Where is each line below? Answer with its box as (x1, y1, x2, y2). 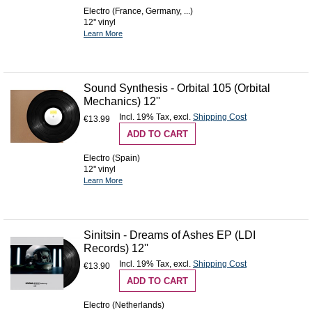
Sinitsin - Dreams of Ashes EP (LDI (84, 228, 256, 241)
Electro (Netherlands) (84, 299, 164, 310)
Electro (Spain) (84, 153, 140, 163)
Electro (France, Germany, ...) (84, 6, 193, 16)
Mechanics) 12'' (84, 95, 160, 107)
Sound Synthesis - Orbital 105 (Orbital (84, 82, 270, 94)
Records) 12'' (84, 242, 148, 254)
